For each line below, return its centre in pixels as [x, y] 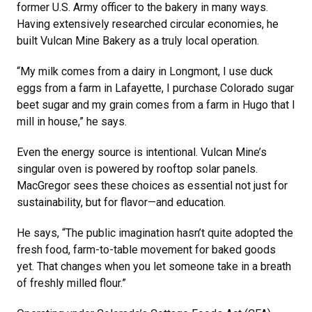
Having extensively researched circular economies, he [148, 24]
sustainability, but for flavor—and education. [121, 202]
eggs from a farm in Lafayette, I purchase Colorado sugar [155, 88]
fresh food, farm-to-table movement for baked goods [146, 249]
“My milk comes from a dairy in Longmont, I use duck [145, 71]
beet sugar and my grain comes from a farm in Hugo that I [156, 104]
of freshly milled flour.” [71, 283]
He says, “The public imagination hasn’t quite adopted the [155, 233]
